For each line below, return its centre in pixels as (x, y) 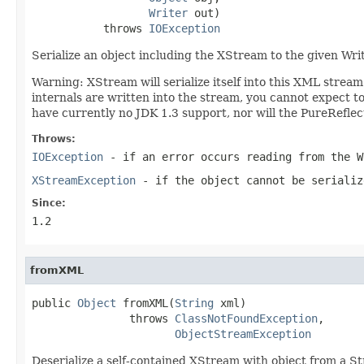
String (194, 303)
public (54, 303)
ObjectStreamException (243, 334)
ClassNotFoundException (246, 318)
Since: (49, 203)
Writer (168, 13)
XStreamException (84, 180)
